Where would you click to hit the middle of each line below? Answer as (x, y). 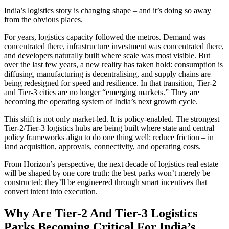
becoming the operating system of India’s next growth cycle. (101, 101)
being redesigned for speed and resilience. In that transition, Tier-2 (110, 83)
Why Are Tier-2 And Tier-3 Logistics (101, 213)
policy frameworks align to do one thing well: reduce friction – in (109, 137)
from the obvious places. (43, 19)
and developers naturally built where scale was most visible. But (107, 55)
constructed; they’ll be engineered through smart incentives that (106, 182)
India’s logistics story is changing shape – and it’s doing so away (108, 10)
